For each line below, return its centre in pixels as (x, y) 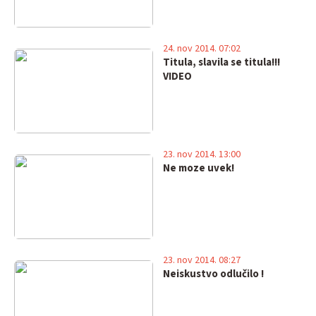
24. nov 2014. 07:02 (201, 49)
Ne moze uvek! (198, 168)
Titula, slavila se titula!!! (221, 62)
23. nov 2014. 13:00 (201, 154)
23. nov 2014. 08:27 (201, 260)
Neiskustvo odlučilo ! (213, 274)
